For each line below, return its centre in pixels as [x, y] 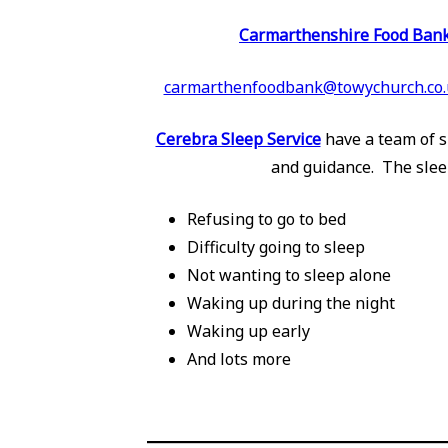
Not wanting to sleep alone [289, 275]
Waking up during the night [291, 303]
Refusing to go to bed [266, 219]
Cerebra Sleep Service [238, 139]
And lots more [239, 359]
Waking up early [248, 331]
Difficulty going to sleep [276, 247]
